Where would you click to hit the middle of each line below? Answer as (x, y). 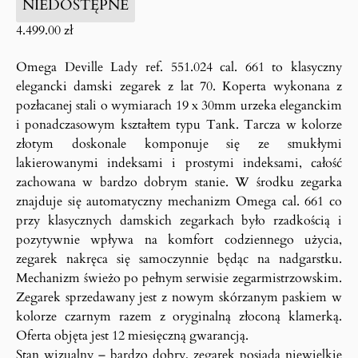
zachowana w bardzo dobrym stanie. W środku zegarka (179, 182)
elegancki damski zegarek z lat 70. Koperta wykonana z (179, 86)
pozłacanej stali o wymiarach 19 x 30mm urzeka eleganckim (179, 105)
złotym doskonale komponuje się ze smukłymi (179, 144)
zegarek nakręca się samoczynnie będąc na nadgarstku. (179, 259)
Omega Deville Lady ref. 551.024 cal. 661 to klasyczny (179, 67)
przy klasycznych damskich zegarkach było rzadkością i (179, 221)
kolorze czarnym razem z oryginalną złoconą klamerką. (179, 316)
